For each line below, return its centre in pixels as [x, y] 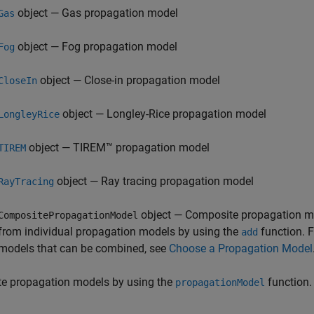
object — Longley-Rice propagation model [163, 114]
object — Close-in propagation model [129, 80]
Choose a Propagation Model [241, 248]
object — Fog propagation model [96, 47]
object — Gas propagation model [96, 13]
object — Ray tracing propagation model [154, 181]
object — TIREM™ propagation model [118, 148]
